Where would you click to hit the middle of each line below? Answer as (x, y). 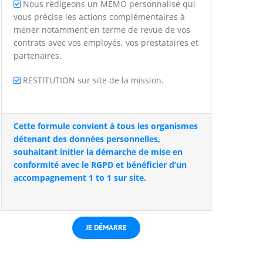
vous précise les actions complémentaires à (100, 17)
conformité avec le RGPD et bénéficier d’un (100, 165)
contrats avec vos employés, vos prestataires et (106, 43)
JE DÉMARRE (107, 227)
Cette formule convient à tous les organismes (106, 126)
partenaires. (38, 55)
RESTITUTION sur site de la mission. (92, 80)
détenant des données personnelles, (87, 139)
